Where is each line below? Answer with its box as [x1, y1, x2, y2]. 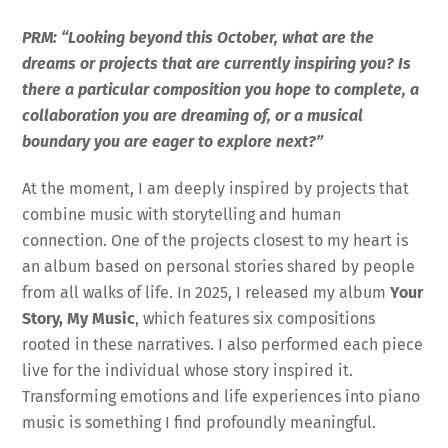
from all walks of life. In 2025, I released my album [22, 282, 391, 302]
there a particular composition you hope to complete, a [22, 79, 420, 99]
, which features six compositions [135, 308, 376, 328]
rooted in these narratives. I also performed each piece [22, 334, 424, 354]
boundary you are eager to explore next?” [22, 131, 324, 151]
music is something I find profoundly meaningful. [22, 412, 377, 432]
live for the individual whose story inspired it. [22, 360, 354, 380]
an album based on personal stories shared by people [22, 256, 416, 276]
